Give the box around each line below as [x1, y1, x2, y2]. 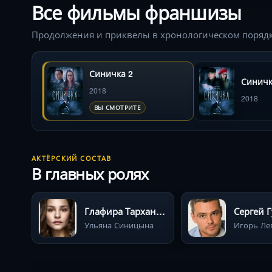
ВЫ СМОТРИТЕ [94, 103, 141, 112]
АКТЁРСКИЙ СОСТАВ [32, 153, 112, 163]
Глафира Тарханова [156, 204, 165, 218]
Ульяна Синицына [84, 219, 154, 231]
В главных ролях [32, 162, 149, 185]
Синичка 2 [89, 67, 133, 80]
